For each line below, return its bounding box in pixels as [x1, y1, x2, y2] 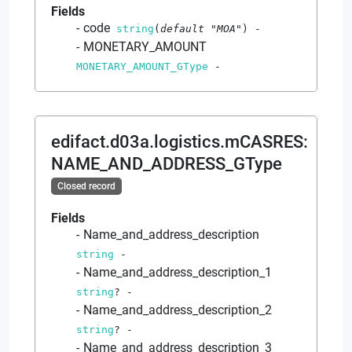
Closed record [57, 180, 115, 192]
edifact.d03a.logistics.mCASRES [51, 131, 303, 152]
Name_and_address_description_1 [83, 264, 272, 280]
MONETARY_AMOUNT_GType [76, 60, 208, 72]
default [160, 22, 211, 35]
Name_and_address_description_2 [83, 302, 272, 317]
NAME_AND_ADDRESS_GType [51, 153, 282, 174]
